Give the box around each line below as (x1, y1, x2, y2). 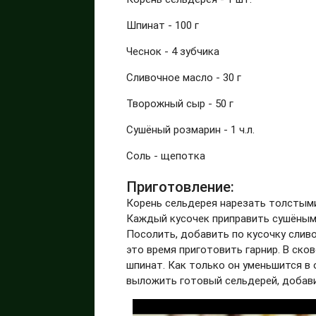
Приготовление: (126, 178, 235, 197)
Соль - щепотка (126, 148, 206, 162)
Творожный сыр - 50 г (126, 96, 234, 110)
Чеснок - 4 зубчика (126, 44, 220, 58)
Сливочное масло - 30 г (126, 70, 242, 84)
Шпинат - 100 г (126, 18, 200, 32)
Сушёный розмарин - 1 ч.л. (126, 122, 255, 136)
